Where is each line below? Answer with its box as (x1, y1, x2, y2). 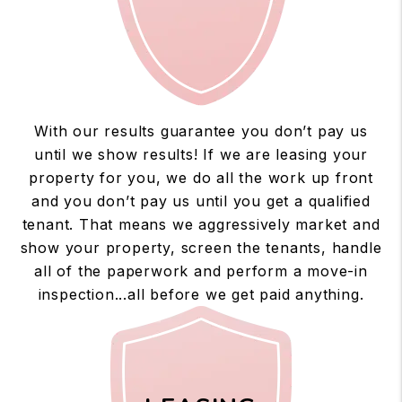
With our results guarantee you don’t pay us (34, 121, 368, 140)
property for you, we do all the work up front (29, 168, 373, 187)
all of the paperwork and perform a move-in (34, 261, 368, 280)
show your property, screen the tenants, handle (20, 238, 382, 257)
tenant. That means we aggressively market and (22, 214, 380, 233)
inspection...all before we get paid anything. (38, 284, 364, 303)
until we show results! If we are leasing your (34, 144, 368, 163)
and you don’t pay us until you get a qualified (31, 191, 371, 210)
